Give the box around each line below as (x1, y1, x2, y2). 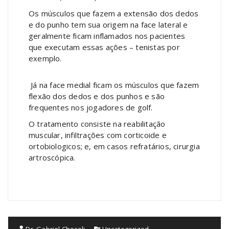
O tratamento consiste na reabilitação (29, 118, 166, 129)
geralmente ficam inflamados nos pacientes (29, 30, 186, 41)
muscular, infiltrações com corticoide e (29, 129, 167, 140)
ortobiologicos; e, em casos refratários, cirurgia (29, 141, 200, 151)
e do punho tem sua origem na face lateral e (29, 19, 188, 30)
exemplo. (29, 53, 62, 63)
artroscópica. (29, 152, 76, 163)
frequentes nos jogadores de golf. (29, 102, 153, 112)
